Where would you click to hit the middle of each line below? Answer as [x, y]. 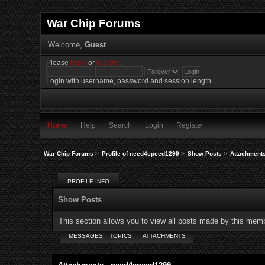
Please [59, 63]
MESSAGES [86, 236]
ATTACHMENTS [164, 236]
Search [121, 125]
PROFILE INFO [89, 182]
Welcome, [66, 44]
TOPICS [120, 236]
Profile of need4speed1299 [140, 153]
